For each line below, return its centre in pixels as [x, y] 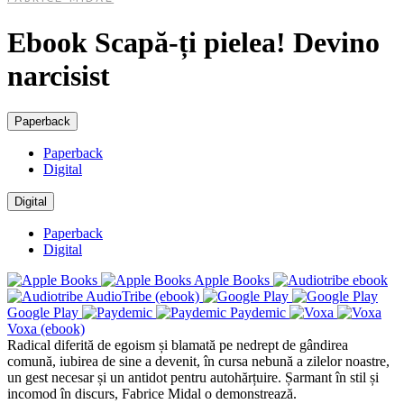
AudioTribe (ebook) [142, 297]
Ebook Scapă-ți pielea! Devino [193, 42]
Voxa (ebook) [46, 329]
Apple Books [232, 280]
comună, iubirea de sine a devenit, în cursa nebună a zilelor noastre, [198, 362]
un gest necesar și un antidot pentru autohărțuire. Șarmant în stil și [193, 378]
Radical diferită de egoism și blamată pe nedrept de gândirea [178, 345]
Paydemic [258, 313]
